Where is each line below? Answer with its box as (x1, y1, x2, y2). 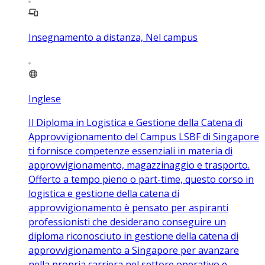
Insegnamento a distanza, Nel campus (28, 31, 198, 44)
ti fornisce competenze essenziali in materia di (28, 144, 232, 157)
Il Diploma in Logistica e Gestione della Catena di (28, 116, 243, 129)
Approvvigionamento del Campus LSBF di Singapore (28, 130, 259, 143)
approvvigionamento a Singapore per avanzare (28, 244, 239, 257)
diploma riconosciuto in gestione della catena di (28, 230, 238, 243)
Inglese (28, 92, 61, 105)
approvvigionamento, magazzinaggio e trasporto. (28, 159, 250, 172)
